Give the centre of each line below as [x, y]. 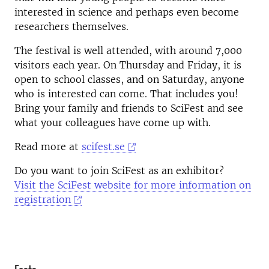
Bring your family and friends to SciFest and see [129, 108]
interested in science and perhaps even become [127, 12]
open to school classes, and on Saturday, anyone [129, 79]
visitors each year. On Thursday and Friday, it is [128, 65]
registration [43, 199]
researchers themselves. [71, 26]
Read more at [48, 147]
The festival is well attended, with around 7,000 [128, 50]
